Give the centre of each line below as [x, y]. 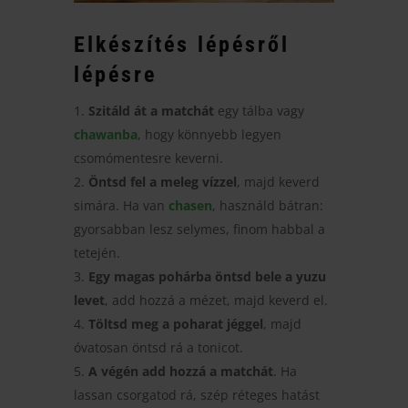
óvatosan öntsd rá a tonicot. [158, 347]
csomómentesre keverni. [148, 158]
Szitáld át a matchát [151, 110]
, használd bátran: [267, 205]
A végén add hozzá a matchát [180, 371]
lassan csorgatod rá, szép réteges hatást [196, 394]
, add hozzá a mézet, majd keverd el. [216, 300]
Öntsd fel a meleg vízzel [162, 181]
